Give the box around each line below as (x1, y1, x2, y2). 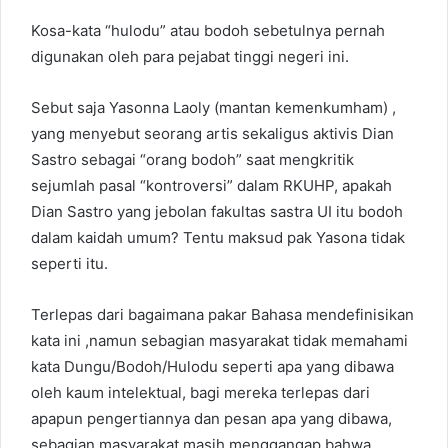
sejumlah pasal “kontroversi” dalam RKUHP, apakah (31, 175, 392, 195)
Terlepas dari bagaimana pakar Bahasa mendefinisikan (31, 304, 414, 324)
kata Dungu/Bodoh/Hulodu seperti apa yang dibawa (31, 356, 394, 376)
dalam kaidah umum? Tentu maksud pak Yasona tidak (31, 227, 405, 247)
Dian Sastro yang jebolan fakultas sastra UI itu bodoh (31, 201, 403, 221)
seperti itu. (31, 253, 108, 273)
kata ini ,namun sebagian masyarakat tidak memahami (31, 330, 408, 350)
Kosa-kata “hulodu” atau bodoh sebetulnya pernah (31, 20, 385, 40)
